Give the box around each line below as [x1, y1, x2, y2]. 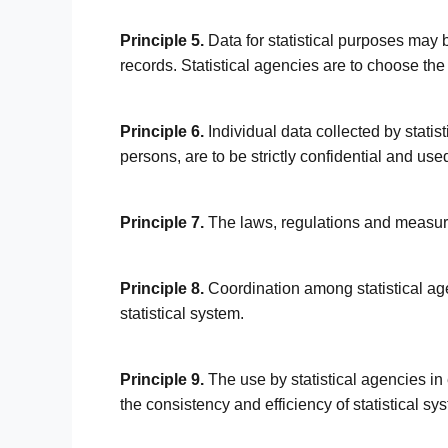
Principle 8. [120, 279, 204, 297]
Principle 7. [120, 213, 204, 231]
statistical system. [120, 304, 244, 322]
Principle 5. [120, 31, 204, 49]
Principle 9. [120, 370, 204, 388]
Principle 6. [120, 122, 204, 140]
